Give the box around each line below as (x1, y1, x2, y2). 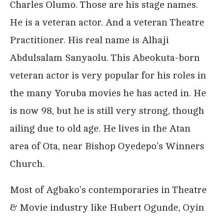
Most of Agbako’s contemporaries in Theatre (10, 184, 207, 195)
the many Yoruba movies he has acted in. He (10, 87, 206, 99)
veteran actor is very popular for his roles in (10, 69, 206, 81)
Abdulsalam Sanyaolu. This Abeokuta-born (10, 52, 200, 63)
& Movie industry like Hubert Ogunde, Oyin (10, 201, 204, 213)
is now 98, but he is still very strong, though (10, 105, 204, 116)
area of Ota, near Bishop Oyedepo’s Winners (10, 140, 204, 152)
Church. (10, 158, 47, 169)
